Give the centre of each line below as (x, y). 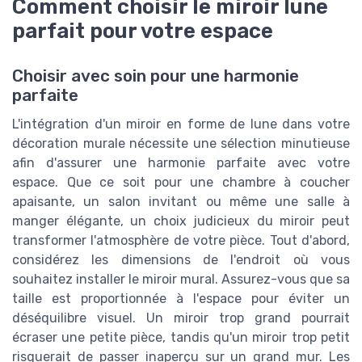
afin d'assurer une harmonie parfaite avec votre (181, 163)
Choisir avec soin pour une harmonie (156, 76)
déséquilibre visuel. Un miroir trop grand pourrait (181, 318)
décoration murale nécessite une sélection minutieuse (181, 144)
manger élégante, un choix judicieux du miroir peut (181, 221)
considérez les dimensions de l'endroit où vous (181, 260)
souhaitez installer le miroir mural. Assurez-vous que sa (181, 280)
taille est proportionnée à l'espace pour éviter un (181, 299)
